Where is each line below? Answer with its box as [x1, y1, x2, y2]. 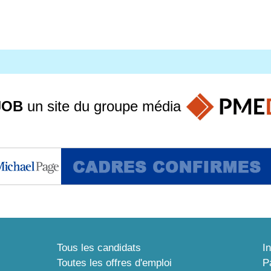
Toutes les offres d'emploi [57, 257, 172, 269]
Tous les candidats [57, 242, 141, 254]
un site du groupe [23, 97, 142, 114]
